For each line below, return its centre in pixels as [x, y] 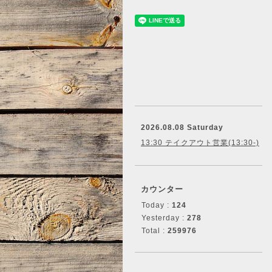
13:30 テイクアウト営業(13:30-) [200, 143]
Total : [155, 231]
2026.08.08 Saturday [182, 127]
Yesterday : [164, 218]
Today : [157, 205]
